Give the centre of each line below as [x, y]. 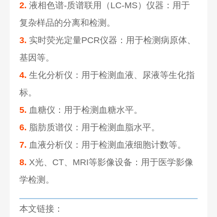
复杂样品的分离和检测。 [68, 23]
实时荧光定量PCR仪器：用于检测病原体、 [111, 40]
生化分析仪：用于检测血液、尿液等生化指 [111, 75]
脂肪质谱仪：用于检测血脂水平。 [93, 127]
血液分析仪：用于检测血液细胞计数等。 [107, 145]
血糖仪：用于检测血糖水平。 [85, 110]
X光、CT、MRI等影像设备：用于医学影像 [110, 162]
